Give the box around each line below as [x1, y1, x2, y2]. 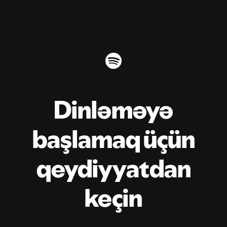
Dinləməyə [54, 95, 173, 125]
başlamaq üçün [32, 124, 195, 154]
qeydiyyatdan [36, 154, 191, 183]
